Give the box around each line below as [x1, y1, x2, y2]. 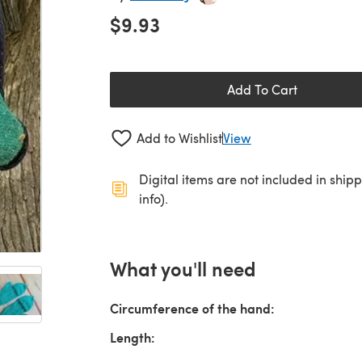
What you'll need [110, 254, 256, 282]
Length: [110, 327, 155, 347]
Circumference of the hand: [110, 298, 275, 318]
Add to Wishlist [136, 129, 222, 147]
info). [139, 189, 168, 207]
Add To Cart [226, 81, 297, 98]
